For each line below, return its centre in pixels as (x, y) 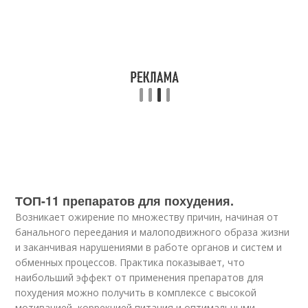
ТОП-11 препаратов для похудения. (125, 201)
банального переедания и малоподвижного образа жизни (153, 232)
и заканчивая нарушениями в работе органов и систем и (149, 247)
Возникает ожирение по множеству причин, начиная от (147, 217)
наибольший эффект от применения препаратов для (140, 277)
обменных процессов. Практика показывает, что (130, 262)
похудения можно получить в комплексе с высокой (136, 293)
